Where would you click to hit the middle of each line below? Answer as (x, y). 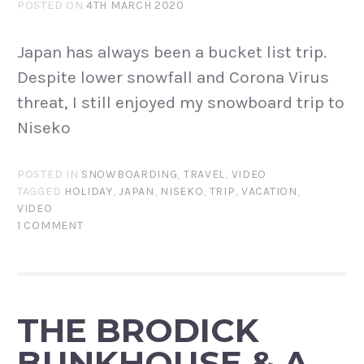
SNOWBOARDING (130, 175)
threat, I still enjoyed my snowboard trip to (181, 102)
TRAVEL (204, 175)
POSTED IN (50, 175)
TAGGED (41, 192)
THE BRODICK (138, 330)
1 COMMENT (50, 226)
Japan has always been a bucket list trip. (172, 52)
